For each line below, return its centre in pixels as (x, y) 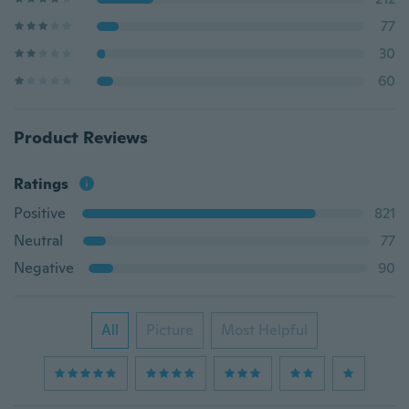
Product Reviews (81, 137)
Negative (44, 268)
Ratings (41, 184)
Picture (170, 330)
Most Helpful (264, 330)
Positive (40, 213)
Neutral (38, 241)
